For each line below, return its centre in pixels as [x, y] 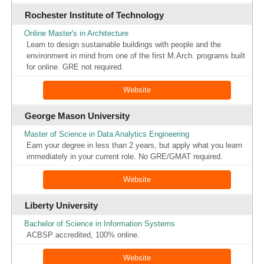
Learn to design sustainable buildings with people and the [123, 44]
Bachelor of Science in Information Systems [99, 223]
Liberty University [61, 205]
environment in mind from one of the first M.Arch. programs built [136, 55]
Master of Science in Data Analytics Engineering [106, 134]
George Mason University [77, 115]
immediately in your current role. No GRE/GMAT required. [124, 156]
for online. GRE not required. [75, 67]
